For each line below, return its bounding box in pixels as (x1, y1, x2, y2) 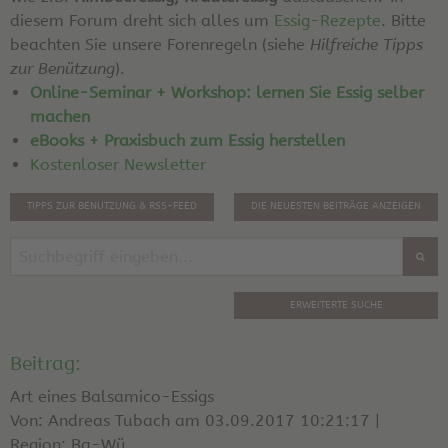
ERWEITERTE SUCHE (289, 298, 383, 311)
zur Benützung (10, 59, 115, 78)
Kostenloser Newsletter (30, 155, 206, 174)
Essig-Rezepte (274, 11, 381, 30)
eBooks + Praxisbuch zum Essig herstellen (30, 131, 345, 150)
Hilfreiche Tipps (310, 35, 423, 54)
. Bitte (381, 11, 426, 30)
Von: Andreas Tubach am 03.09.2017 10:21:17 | (10, 410, 380, 430)
